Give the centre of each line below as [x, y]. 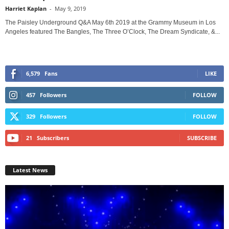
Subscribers [53, 138]
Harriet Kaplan [26, 8]
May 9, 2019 [70, 8]
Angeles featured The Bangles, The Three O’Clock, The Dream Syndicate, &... [112, 31]
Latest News [30, 170]
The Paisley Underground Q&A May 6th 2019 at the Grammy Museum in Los [110, 22]
